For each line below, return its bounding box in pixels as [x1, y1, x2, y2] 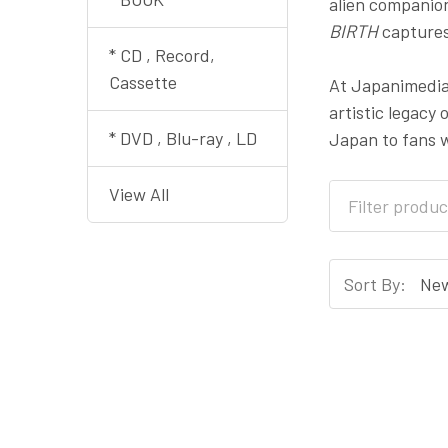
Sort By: [344, 273, 407, 295]
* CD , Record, [109, 44, 215, 66]
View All [109, 183, 169, 205]
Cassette [109, 71, 177, 93]
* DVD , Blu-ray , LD [109, 127, 257, 149]
